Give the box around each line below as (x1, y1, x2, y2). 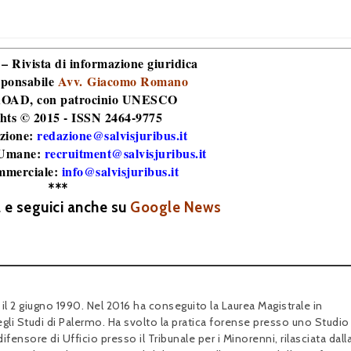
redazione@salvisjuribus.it (37, 126, 188, 144)
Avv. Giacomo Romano (57, 72, 188, 90)
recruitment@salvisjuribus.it (44, 144, 207, 162)
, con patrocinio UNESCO (30, 90, 178, 108)
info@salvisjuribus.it (61, 162, 179, 180)
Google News (130, 198, 222, 216)
